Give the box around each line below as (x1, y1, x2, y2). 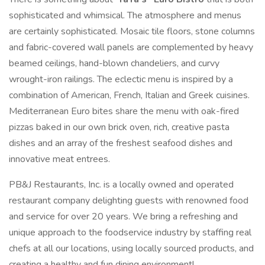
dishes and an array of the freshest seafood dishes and (9, 137, 232, 150)
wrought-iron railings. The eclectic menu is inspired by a (9, 73, 233, 86)
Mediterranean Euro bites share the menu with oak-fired (9, 105, 239, 118)
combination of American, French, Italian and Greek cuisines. (9, 89, 250, 102)
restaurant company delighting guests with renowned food (9, 194, 248, 207)
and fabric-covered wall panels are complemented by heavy (9, 41, 253, 54)
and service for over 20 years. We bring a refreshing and (9, 210, 238, 223)
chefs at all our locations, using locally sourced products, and (9, 242, 254, 255)
